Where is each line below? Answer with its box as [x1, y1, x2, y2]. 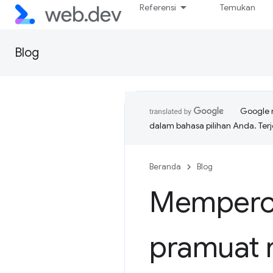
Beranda [149, 161, 181, 172]
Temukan [220, 2, 256, 13]
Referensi [140, 2, 177, 13]
